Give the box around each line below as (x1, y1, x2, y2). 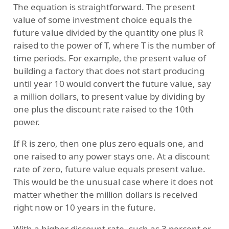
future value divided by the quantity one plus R (13, 27, 203, 39)
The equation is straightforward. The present (13, 1, 195, 13)
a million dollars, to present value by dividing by (13, 90, 205, 103)
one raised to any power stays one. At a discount (13, 150, 210, 163)
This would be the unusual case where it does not (13, 176, 213, 188)
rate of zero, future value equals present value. (13, 163, 205, 175)
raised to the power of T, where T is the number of (13, 39, 215, 52)
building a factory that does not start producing (13, 65, 204, 77)
